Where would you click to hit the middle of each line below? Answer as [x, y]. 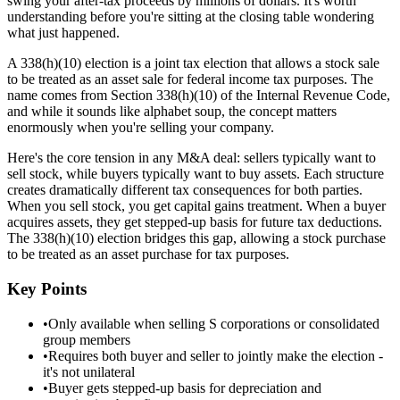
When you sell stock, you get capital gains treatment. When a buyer [196, 206]
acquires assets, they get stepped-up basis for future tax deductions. [195, 222]
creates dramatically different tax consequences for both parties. [185, 190]
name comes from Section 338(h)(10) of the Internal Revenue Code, [199, 96]
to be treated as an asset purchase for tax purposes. [148, 254]
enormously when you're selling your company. [141, 128]
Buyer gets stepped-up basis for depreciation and [185, 387]
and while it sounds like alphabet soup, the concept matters [172, 112]
